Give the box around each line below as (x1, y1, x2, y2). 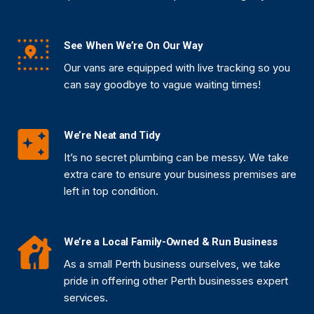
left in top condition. (64, 184, 158, 198)
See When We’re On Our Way (64, 39, 203, 52)
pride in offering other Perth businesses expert (64, 273, 288, 287)
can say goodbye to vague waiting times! (64, 77, 261, 91)
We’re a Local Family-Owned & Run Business (64, 235, 278, 248)
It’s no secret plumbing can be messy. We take (64, 150, 289, 164)
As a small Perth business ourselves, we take (64, 257, 280, 271)
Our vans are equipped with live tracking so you (64, 60, 290, 74)
